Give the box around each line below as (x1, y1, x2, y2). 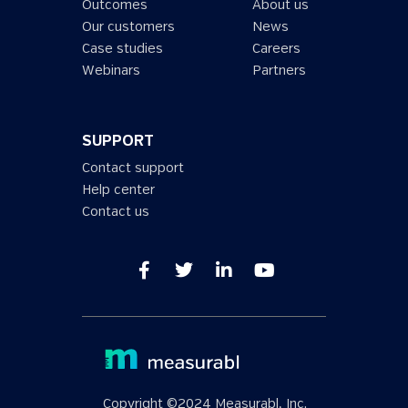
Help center (82, 183, 155, 197)
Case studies (82, 42, 163, 56)
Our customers (82, 20, 175, 34)
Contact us (82, 205, 149, 219)
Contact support (82, 161, 184, 175)
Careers (252, 42, 301, 56)
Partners (252, 64, 306, 77)
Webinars (82, 64, 140, 77)
